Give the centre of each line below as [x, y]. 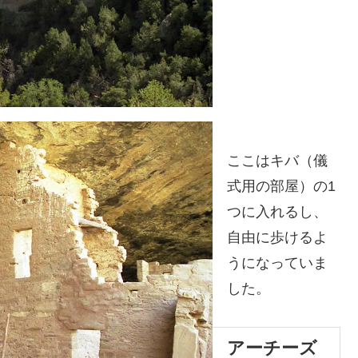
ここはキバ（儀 [277, 160]
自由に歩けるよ [277, 237]
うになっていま [277, 263]
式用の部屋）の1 [281, 186]
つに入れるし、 [277, 211]
